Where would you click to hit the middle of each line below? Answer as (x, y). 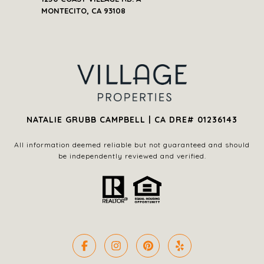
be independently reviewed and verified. (132, 156)
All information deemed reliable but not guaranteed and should (132, 144)
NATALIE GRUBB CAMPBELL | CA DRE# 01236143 (132, 119)
